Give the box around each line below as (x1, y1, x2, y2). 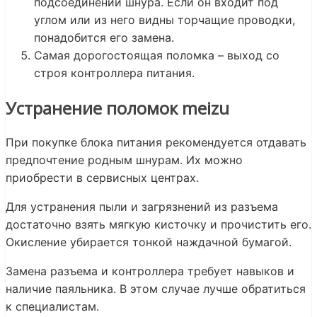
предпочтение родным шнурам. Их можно (6, 152, 243, 167)
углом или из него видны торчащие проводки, (34, 13, 295, 28)
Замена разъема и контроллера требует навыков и (6, 263, 294, 278)
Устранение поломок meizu (6, 96, 229, 120)
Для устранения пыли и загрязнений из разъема (6, 199, 278, 214)
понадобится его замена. (34, 30, 174, 45)
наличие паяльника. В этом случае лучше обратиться (6, 281, 306, 296)
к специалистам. (6, 299, 99, 313)
